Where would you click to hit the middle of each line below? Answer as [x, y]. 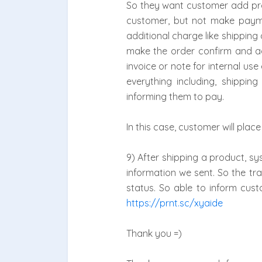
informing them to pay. [175, 97]
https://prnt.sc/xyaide [174, 203]
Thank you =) [154, 234]
